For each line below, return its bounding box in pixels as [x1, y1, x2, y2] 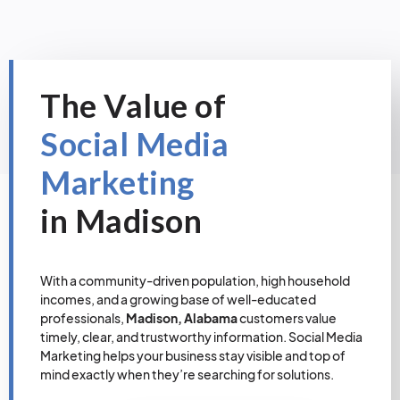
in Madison [40, 201, 202, 240]
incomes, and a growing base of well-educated [40, 291, 316, 307]
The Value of [40, 86, 226, 125]
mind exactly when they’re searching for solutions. [40, 366, 334, 382]
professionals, [40, 310, 126, 326]
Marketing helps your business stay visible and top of [40, 347, 346, 363]
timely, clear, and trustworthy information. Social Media [40, 329, 362, 345]
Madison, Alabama [126, 310, 237, 326]
